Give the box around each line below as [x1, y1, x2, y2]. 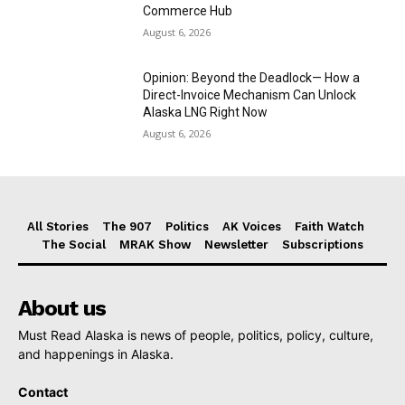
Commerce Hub [143, 4, 233, 19]
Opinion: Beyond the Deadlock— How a [143, 71, 361, 86]
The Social [42, 237, 106, 251]
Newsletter [204, 237, 268, 251]
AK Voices [222, 219, 281, 233]
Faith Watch [295, 219, 364, 233]
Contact [18, 383, 68, 400]
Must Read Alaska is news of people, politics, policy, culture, [18, 326, 373, 343]
